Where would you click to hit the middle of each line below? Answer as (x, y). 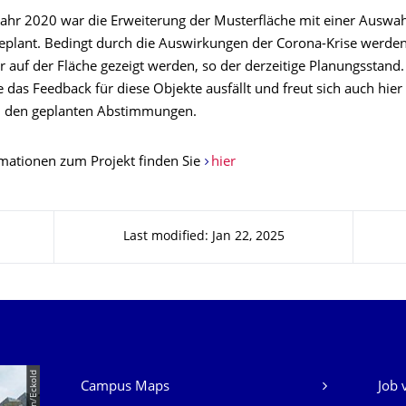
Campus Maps (125, 387)
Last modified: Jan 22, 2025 (203, 237)
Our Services (127, 377)
